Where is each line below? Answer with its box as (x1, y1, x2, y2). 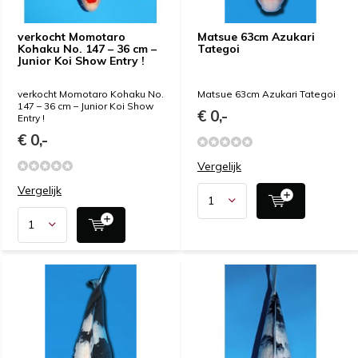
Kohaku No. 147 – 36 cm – (18, 41, 157, 56)
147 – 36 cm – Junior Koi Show (18, 99, 153, 112)
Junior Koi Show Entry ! (18, 53, 145, 68)
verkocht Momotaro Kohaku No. (18, 87, 164, 100)
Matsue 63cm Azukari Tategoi (197, 87, 336, 100)
